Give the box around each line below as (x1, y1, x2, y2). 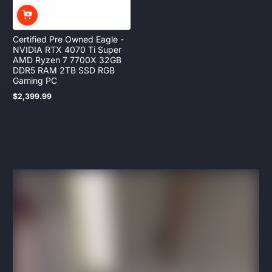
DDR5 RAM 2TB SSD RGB (13, 64, 115, 75)
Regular (12, 95, 39, 104)
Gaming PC (13, 75, 57, 86)
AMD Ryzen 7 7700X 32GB (13, 54, 121, 65)
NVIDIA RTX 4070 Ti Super (13, 44, 121, 55)
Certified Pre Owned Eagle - (13, 33, 124, 44)
